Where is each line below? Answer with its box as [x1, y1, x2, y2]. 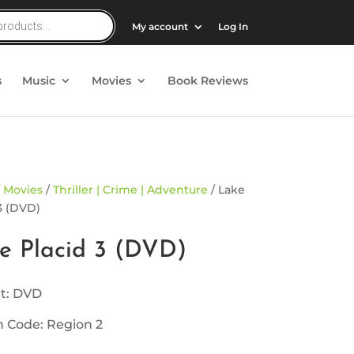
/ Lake [208, 183, 246, 198]
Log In [217, 21, 248, 32]
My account [131, 21, 188, 32]
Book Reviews [167, 73, 248, 88]
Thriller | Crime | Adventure [53, 183, 209, 198]
